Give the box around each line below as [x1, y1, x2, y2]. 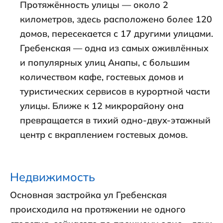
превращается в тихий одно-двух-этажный [20, 114, 211, 126]
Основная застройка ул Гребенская [10, 189, 167, 201]
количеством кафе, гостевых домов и [20, 71, 184, 83]
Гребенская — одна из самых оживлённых [20, 42, 209, 54]
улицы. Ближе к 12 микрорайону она [20, 100, 184, 112]
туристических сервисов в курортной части [20, 86, 210, 98]
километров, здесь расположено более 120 [20, 13, 212, 25]
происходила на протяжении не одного [10, 204, 186, 216]
